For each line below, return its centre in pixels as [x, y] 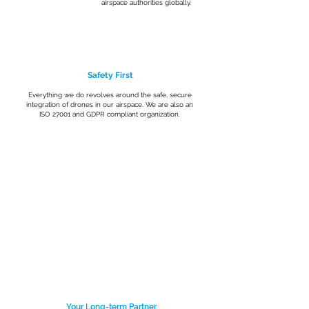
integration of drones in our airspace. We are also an [110, 104]
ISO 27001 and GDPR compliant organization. [110, 114]
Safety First [110, 75]
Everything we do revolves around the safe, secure [110, 95]
